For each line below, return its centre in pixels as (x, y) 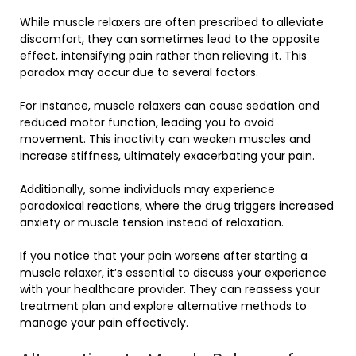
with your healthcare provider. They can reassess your (170, 290)
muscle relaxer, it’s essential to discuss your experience (173, 273)
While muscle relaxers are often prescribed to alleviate (172, 23)
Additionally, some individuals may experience (147, 190)
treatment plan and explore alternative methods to (163, 306)
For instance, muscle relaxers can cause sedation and (170, 106)
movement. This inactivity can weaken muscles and (165, 139)
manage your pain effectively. (104, 323)
